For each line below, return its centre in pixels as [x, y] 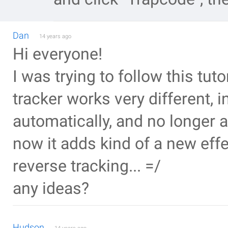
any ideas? [51, 189]
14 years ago [55, 36]
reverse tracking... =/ [87, 166]
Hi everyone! [58, 54]
